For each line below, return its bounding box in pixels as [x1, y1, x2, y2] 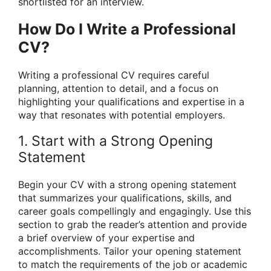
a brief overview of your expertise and [18, 232, 195, 244]
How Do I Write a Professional [18, 19, 236, 38]
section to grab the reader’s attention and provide [18, 218, 247, 231]
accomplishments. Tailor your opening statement [18, 245, 241, 258]
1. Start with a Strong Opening [18, 132, 213, 150]
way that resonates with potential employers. [18, 108, 225, 121]
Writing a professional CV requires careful [18, 68, 209, 81]
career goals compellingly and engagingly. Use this [18, 205, 251, 218]
